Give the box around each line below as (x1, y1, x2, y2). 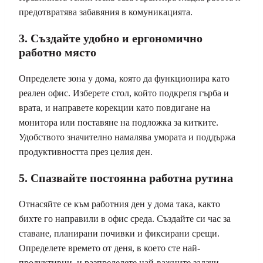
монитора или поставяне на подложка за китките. (19, 117, 218, 127)
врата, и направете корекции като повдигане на (19, 102, 210, 113)
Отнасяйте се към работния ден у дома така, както (19, 198, 220, 209)
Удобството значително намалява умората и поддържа (19, 131, 235, 142)
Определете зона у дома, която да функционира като (19, 73, 230, 83)
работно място (19, 45, 96, 59)
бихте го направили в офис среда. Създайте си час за (19, 213, 231, 224)
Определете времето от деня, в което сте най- (19, 242, 200, 253)
